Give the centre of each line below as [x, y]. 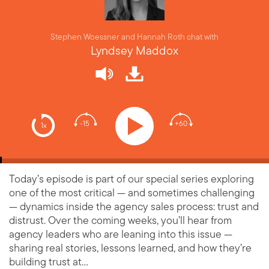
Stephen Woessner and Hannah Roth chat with [134, 37]
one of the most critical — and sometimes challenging [132, 193]
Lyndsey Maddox [134, 51]
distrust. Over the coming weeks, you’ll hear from [120, 221]
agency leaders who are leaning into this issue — [121, 234]
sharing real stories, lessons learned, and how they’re [130, 248]
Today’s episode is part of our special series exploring [131, 179]
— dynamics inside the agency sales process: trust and [134, 207]
